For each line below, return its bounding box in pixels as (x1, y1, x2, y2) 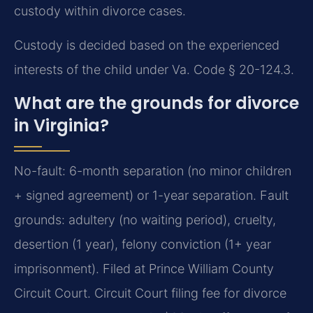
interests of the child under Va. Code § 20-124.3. (14, 62, 294, 78)
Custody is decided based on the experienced (14, 38, 279, 53)
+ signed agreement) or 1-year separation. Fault (14, 187, 289, 203)
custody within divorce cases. (14, 3, 186, 18)
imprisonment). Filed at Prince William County (14, 261, 274, 276)
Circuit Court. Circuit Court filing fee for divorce (14, 285, 286, 300)
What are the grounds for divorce (14, 91, 299, 115)
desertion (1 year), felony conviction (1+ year (14, 236, 271, 252)
